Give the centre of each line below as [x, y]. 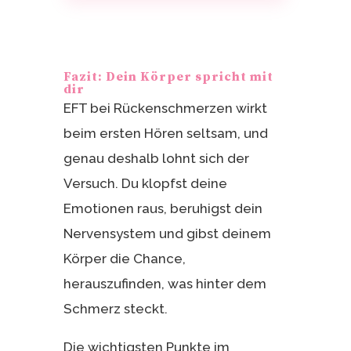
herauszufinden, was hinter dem [165, 284]
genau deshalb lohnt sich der [156, 159]
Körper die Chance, [124, 259]
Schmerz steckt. [115, 309]
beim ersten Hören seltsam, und [165, 134]
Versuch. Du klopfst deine [145, 184]
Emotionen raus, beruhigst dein [163, 209]
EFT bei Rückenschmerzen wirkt [165, 109]
